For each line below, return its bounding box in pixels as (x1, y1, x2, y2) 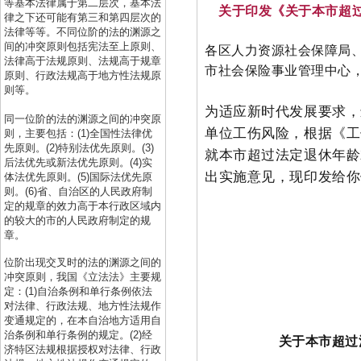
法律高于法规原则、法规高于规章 (4, 55, 161, 67)
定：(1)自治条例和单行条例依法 (4, 285, 152, 297)
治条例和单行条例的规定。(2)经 (4, 329, 152, 341)
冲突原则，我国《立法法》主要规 (4, 271, 161, 283)
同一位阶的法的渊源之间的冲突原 (4, 113, 161, 125)
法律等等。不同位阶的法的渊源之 (4, 26, 161, 38)
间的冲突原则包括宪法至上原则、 (4, 40, 161, 52)
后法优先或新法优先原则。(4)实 (4, 156, 152, 168)
